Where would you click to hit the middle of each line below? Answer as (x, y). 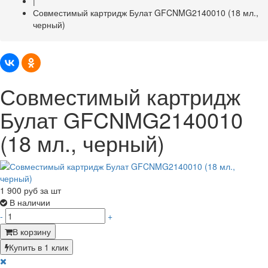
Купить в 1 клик (39, 247)
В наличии (30, 202)
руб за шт (42, 190)
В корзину (32, 231)
